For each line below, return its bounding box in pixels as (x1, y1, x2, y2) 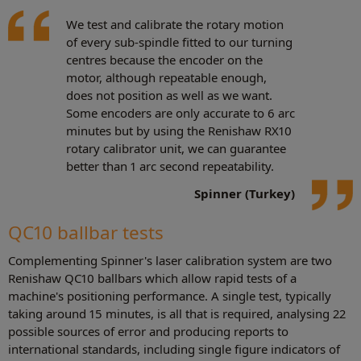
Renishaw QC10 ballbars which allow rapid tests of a (8, 269, 297, 286)
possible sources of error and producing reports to (8, 322, 288, 339)
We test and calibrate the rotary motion (66, 16, 284, 33)
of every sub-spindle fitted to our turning (66, 34, 293, 51)
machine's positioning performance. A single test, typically (8, 287, 331, 304)
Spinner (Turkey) (194, 185, 295, 202)
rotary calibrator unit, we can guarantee (66, 140, 286, 157)
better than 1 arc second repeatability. (66, 158, 274, 175)
